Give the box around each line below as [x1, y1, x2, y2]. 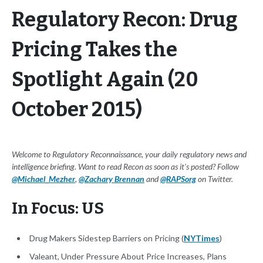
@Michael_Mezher [12, 174, 75, 184]
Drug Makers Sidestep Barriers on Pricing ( [29, 233, 184, 244]
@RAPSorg [160, 174, 196, 184]
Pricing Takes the [12, 38, 177, 62]
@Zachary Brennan [79, 174, 144, 184]
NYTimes [184, 233, 220, 244]
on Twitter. [196, 174, 233, 184]
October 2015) [12, 97, 142, 122]
